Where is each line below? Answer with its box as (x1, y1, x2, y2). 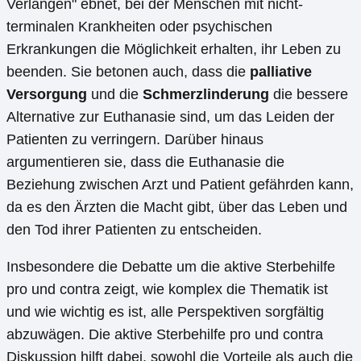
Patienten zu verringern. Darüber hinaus (6, 131, 263, 148)
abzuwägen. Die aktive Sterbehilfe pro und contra (6, 326, 323, 343)
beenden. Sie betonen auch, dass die (6, 64, 250, 81)
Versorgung (6, 86, 87, 103)
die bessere (269, 86, 348, 103)
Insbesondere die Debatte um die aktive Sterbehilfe (6, 259, 335, 276)
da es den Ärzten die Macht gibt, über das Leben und (6, 199, 347, 216)
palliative (250, 64, 312, 81)
